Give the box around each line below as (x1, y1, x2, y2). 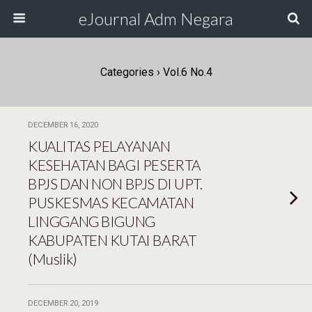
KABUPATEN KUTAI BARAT (28, 231, 196, 249)
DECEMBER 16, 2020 (28, 120, 98, 130)
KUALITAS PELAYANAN (28, 137, 171, 155)
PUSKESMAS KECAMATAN (28, 194, 194, 211)
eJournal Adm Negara (79, 8, 233, 29)
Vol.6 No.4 (159, 65, 212, 79)
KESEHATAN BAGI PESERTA (28, 156, 201, 173)
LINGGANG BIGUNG (28, 212, 155, 230)
